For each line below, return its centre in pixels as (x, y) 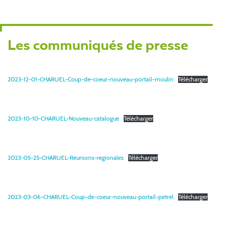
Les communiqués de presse (98, 46)
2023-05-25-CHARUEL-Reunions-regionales (66, 158)
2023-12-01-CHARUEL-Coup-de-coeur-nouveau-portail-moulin (91, 80)
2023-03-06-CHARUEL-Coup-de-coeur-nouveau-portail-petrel (91, 197)
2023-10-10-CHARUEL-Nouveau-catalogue (63, 119)
